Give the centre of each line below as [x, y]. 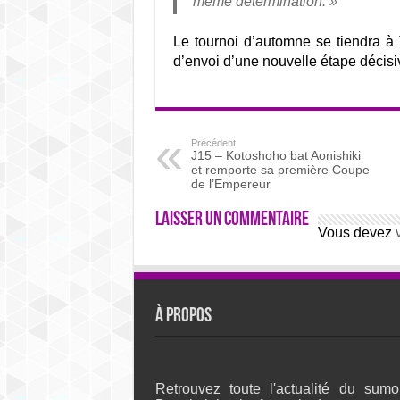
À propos [183, 317]
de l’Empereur [230, 184]
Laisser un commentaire [232, 220]
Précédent [213, 143]
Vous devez [356, 233]
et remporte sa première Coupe [280, 170]
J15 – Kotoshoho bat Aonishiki [275, 155]
